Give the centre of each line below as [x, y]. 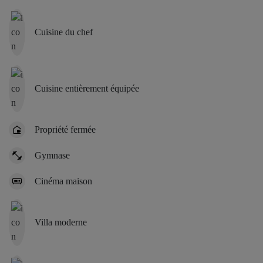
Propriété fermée [65, 129]
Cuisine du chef [64, 32]
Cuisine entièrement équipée [87, 88]
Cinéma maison [63, 181]
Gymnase [52, 155]
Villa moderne [61, 222]
